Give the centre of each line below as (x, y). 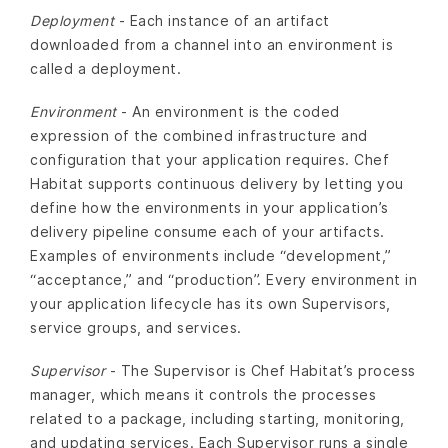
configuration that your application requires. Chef (209, 159)
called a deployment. (105, 68)
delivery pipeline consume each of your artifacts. (207, 231)
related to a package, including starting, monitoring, (217, 419)
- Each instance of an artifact (222, 20)
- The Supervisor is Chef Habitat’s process (260, 371)
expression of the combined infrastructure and (199, 135)
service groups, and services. (136, 327)
